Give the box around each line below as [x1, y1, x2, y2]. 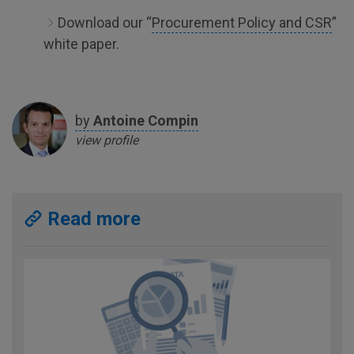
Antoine [93, 112, 145, 129]
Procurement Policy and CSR [152, 14, 332, 31]
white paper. [43, 36, 119, 52]
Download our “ [58, 14, 152, 31]
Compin [148, 112, 198, 129]
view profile [75, 133, 138, 148]
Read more [43, 208, 141, 230]
